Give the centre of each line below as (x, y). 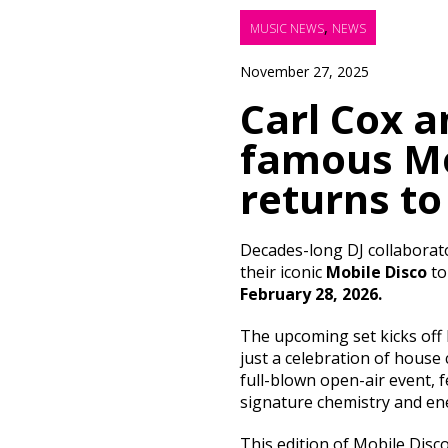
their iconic (283, 272)
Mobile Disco (376, 272)
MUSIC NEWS (287, 29)
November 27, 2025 (304, 72)
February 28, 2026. (311, 294)
